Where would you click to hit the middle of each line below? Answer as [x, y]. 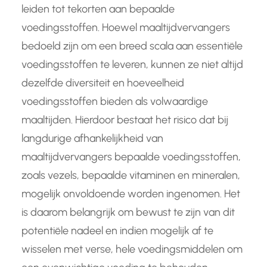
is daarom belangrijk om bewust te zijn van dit [128, 212]
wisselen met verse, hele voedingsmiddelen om [132, 249]
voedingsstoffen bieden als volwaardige [115, 102]
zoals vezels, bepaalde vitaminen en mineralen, [131, 176]
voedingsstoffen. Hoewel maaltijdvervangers [126, 28]
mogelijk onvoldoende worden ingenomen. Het [131, 194]
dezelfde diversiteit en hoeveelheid [103, 83]
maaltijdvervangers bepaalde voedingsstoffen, [131, 157]
